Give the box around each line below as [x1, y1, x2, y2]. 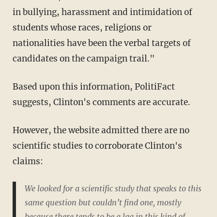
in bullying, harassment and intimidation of [12, 7, 192, 18]
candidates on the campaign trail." [12, 53, 155, 64]
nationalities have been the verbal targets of [12, 38, 191, 49]
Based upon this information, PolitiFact [12, 81, 175, 93]
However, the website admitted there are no [12, 125, 189, 136]
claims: [12, 156, 43, 167]
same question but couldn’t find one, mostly [24, 198, 181, 208]
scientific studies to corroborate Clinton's [12, 140, 182, 152]
